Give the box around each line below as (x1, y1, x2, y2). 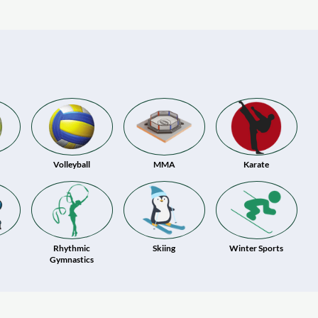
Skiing (153, 242, 175, 253)
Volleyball (53, 159, 90, 170)
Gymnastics (50, 253, 94, 265)
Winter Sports (229, 242, 283, 253)
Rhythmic (53, 242, 90, 253)
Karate (243, 159, 269, 170)
